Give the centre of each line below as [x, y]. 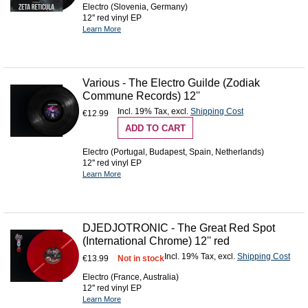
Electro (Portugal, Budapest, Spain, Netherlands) [173, 152]
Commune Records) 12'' [141, 96]
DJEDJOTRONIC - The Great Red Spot [179, 228]
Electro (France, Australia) [131, 277]
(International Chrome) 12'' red [156, 241]
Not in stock [141, 258]
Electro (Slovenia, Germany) [135, 7]
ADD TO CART [155, 129]
